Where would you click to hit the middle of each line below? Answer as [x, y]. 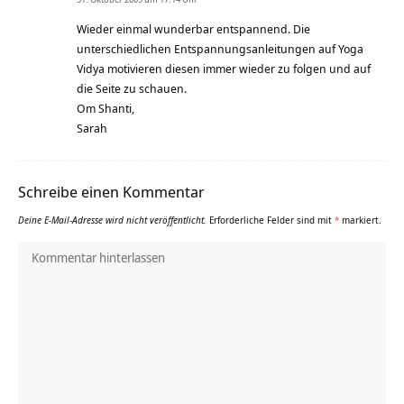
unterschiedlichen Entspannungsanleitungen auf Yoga [220, 49]
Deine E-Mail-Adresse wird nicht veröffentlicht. [112, 220]
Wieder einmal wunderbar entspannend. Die [193, 29]
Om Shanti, [106, 109]
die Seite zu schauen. [132, 89]
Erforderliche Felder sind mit [272, 220]
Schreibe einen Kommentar [111, 192]
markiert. [360, 220]
